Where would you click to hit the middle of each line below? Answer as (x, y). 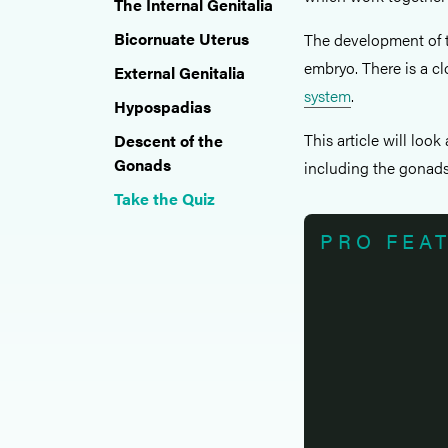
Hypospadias (162, 106)
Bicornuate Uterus (181, 38)
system (327, 95)
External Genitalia (179, 72)
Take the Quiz (164, 198)
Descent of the (168, 140)
